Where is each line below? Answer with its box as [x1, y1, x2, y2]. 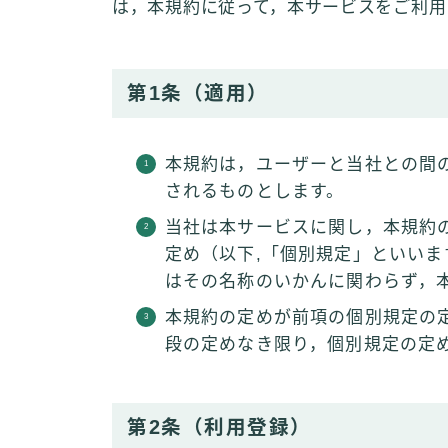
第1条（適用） [127, 82, 269, 104]
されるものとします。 [164, 182, 345, 201]
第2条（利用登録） [127, 416, 312, 438]
